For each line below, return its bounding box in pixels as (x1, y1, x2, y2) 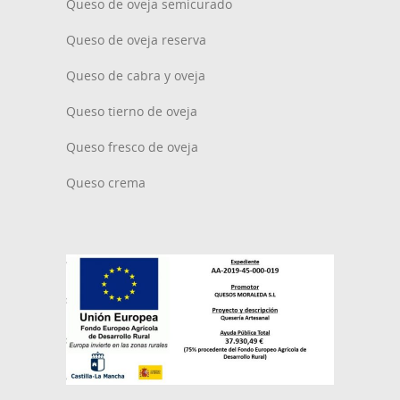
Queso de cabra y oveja (66, 67, 205, 85)
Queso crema (66, 174, 146, 192)
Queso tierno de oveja (66, 103, 197, 121)
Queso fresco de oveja (66, 138, 198, 156)
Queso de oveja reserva (66, 31, 206, 49)
